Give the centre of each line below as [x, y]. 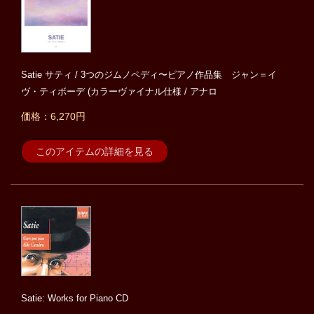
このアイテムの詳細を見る [95, 152]
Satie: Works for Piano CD [75, 299]
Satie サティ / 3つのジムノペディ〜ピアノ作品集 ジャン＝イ [149, 75]
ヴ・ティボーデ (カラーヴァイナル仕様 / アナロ [119, 92]
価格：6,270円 [53, 117]
